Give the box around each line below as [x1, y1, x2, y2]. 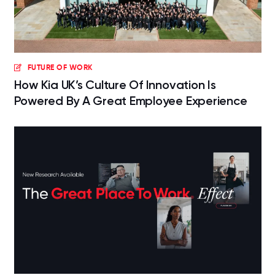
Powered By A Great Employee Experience [14, 93, 247, 108]
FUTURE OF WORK [27, 62, 93, 72]
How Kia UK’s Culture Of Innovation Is [14, 77, 216, 92]
